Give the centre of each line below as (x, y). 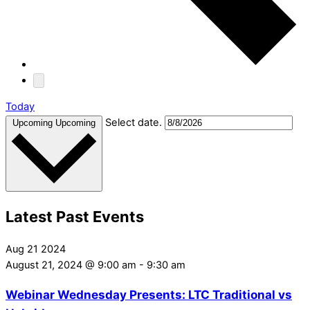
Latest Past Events (75, 216)
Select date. (135, 122)
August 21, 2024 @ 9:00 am (71, 265)
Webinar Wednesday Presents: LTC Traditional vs (149, 294)
